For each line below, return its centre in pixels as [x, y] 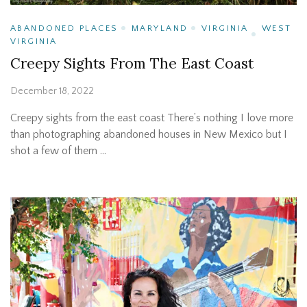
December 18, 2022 [52, 91]
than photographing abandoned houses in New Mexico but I [149, 134]
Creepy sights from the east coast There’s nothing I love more [152, 118]
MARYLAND [160, 28]
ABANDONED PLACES [64, 28]
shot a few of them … [58, 150]
